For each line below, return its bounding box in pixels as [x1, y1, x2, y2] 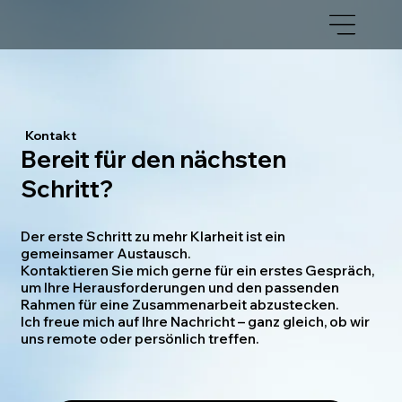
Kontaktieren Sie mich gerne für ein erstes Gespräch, [21, 261, 375, 279]
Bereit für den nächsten [21, 144, 287, 174]
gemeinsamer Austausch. [21, 244, 191, 262]
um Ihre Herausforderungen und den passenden [21, 278, 340, 296]
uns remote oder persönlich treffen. [21, 329, 259, 347]
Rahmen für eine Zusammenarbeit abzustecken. [21, 295, 339, 313]
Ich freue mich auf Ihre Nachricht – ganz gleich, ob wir [21, 312, 371, 330]
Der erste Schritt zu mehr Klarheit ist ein [21, 227, 286, 245]
